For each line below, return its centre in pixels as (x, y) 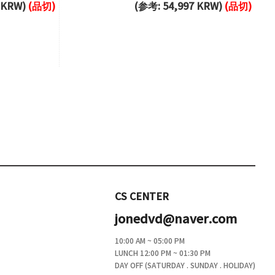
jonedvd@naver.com (176, 220)
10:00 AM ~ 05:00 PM (150, 241)
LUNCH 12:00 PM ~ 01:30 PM (163, 254)
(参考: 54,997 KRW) (180, 7)
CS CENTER (142, 197)
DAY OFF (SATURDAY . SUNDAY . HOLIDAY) (185, 266)
